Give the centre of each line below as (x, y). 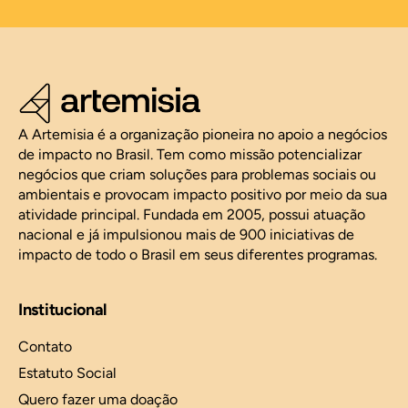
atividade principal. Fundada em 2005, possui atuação (192, 215)
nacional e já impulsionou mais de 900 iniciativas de (186, 235)
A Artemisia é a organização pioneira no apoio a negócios (203, 135)
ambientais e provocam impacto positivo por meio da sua (203, 195)
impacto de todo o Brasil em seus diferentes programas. (199, 255)
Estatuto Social (67, 372)
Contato (45, 346)
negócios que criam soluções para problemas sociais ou (197, 175)
